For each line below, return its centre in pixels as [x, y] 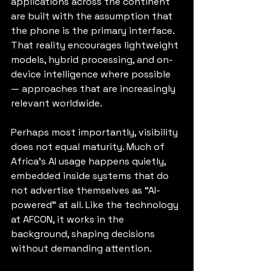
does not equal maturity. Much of [89, 147]
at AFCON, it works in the [69, 219]
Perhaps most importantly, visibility [96, 132]
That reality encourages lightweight [96, 45]
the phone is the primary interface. [94, 31]
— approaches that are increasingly [94, 89]
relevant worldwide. [57, 103]
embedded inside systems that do [91, 176]
